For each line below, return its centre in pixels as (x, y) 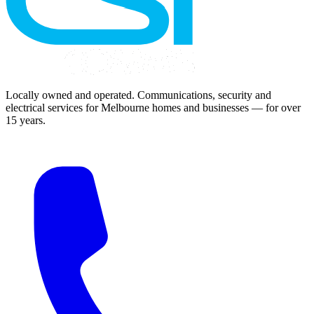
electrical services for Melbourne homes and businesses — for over (153, 108)
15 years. (26, 121)
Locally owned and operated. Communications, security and (138, 95)
